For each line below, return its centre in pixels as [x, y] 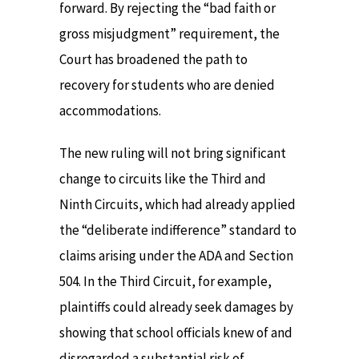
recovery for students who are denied [167, 85]
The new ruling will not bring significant [173, 153]
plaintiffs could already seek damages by [176, 307]
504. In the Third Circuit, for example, [165, 281]
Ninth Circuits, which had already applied [177, 204]
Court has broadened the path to [153, 60]
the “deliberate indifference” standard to [178, 230]
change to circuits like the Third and [163, 178]
